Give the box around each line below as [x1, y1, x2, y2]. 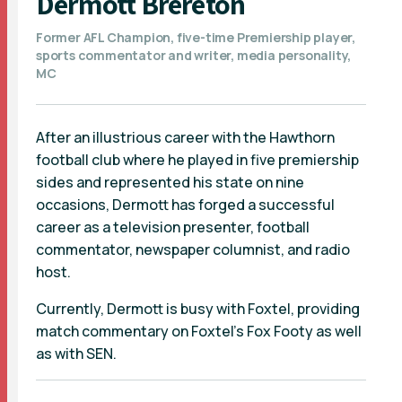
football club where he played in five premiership [36, 150, 359, 170]
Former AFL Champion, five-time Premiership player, [36, 29, 355, 47]
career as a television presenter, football [36, 217, 310, 238]
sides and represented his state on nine [36, 172, 304, 193]
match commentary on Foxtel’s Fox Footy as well [36, 321, 362, 342]
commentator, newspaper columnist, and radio [36, 240, 350, 260]
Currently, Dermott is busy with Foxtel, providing [36, 299, 360, 319]
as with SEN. [36, 344, 117, 364]
